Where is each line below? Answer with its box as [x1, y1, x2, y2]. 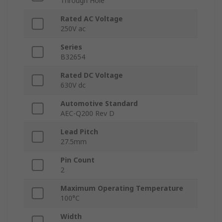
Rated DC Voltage [60, 70, 123, 80]
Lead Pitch [60, 127, 98, 137]
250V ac [60, 24, 86, 34]
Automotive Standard [60, 99, 138, 109]
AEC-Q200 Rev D [60, 109, 114, 118]
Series [60, 42, 82, 52]
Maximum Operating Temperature [60, 183, 183, 193]
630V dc [60, 80, 86, 90]
